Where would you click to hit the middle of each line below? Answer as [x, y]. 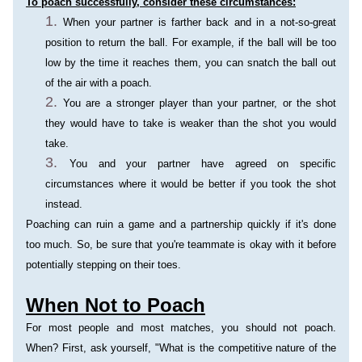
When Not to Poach [116, 305]
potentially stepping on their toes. [103, 265]
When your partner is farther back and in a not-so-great [200, 22]
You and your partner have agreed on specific [202, 164]
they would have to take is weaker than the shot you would [191, 123]
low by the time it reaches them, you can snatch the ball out [191, 63]
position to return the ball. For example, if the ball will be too [191, 42]
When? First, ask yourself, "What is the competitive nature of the [181, 348]
